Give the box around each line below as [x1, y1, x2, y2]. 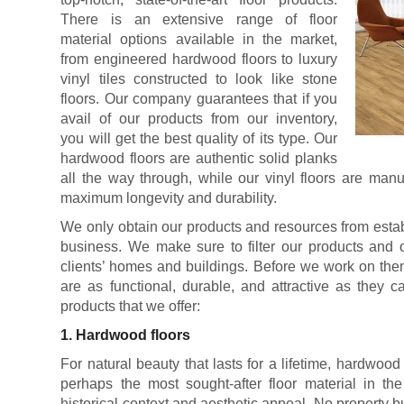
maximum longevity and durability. [60, 190, 278, 206]
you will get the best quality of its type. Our [60, 131, 337, 146]
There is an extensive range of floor [60, 12, 337, 27]
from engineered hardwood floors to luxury [60, 51, 337, 67]
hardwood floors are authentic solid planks [60, 151, 337, 166]
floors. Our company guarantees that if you [60, 91, 337, 106]
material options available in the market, [60, 32, 337, 47]
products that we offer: [60, 298, 201, 314]
